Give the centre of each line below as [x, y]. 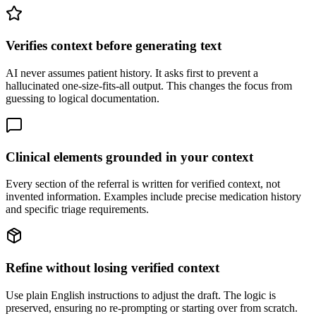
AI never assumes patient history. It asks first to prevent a [132, 73]
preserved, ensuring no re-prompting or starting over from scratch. [152, 308]
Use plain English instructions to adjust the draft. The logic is [141, 295]
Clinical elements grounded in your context [129, 157]
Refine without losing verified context [113, 267]
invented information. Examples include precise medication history [153, 197]
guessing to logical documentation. [83, 98]
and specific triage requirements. [77, 209]
